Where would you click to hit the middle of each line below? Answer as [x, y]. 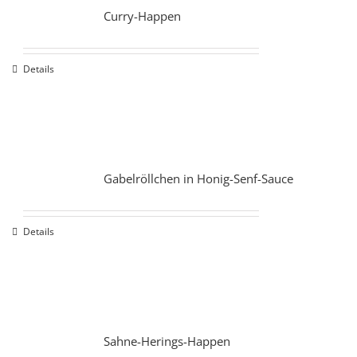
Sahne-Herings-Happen [167, 341]
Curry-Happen [142, 16]
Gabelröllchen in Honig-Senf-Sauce [198, 179]
